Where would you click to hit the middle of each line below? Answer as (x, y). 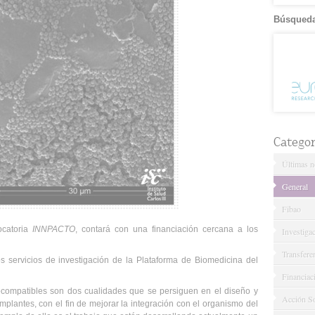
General (295, 186)
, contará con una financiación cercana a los (166, 229)
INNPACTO (53, 229)
